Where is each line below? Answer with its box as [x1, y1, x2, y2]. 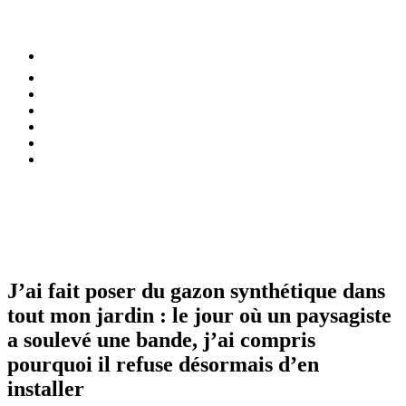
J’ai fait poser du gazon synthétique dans [7, 278, 385, 303]
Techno [43, 151, 86, 167]
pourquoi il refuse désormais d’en [7, 352, 319, 376]
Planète [43, 135, 85, 150]
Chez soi [43, 102, 93, 118]
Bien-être [43, 86, 96, 101]
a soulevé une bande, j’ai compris [7, 327, 315, 352]
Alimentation [43, 70, 118, 85]
